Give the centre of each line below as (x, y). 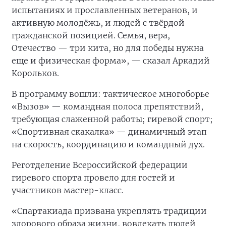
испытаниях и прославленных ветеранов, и (105, 10)
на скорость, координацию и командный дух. (108, 145)
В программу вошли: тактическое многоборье (110, 94)
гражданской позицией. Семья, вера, (91, 36)
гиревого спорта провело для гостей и (93, 178)
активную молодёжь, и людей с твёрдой (98, 23)
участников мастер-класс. (68, 190)
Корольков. (35, 73)
